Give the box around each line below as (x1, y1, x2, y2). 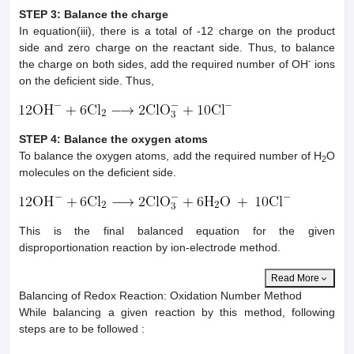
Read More (271, 273, 319, 284)
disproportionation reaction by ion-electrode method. (19, 241, 281, 254)
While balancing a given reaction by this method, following (19, 306, 335, 319)
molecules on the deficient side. (19, 166, 176, 179)
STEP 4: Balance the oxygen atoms (19, 133, 208, 146)
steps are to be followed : (19, 322, 145, 336)
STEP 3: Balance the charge (19, 8, 168, 21)
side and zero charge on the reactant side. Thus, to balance (19, 41, 335, 55)
